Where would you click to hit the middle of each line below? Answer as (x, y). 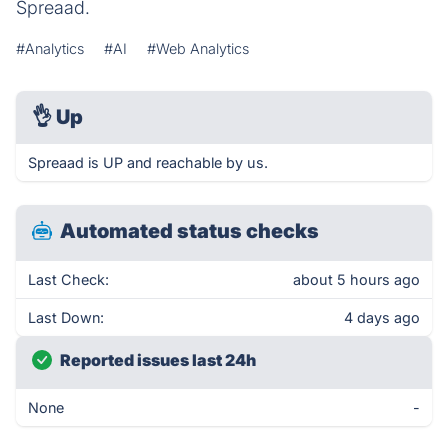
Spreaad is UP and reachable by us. (148, 162)
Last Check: (68, 279)
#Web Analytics (198, 48)
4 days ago (382, 317)
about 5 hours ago (356, 279)
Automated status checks (189, 231)
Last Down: (66, 317)
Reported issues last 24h (158, 360)
